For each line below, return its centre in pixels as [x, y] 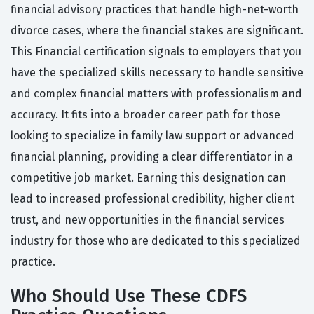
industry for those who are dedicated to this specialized [156, 241]
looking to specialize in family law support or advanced [152, 136]
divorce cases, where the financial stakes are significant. [157, 31]
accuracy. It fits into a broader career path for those [145, 115]
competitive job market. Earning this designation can [148, 178]
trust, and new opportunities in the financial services [148, 220]
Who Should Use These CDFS [129, 296]
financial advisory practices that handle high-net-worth [155, 10]
